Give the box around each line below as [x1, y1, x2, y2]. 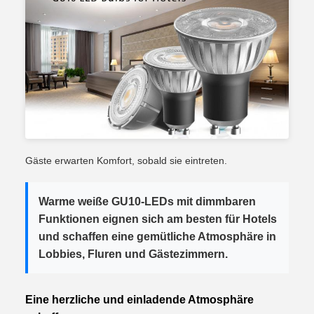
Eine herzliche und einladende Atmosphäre [25, 293, 254, 306]
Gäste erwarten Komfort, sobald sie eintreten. [25, 154, 227, 166]
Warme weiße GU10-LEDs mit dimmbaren [39, 195, 256, 207]
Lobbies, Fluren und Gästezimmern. [39, 247, 228, 260]
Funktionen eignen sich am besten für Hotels [39, 212, 277, 225]
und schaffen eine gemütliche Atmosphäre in [39, 230, 276, 243]
